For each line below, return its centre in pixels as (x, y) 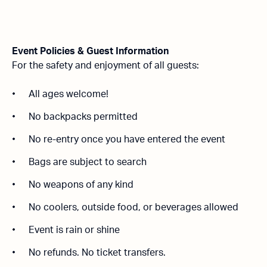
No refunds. (55, 252)
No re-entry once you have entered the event (127, 139)
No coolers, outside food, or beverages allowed (133, 207)
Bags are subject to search (88, 162)
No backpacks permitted (83, 117)
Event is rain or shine (74, 230)
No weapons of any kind (81, 184)
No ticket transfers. (124, 252)
